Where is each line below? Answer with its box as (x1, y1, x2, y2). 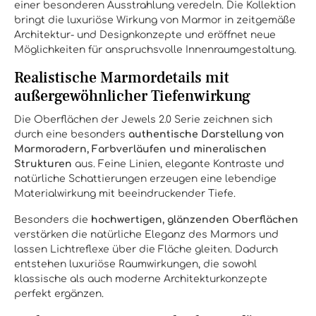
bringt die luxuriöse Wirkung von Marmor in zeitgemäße (14, 15, 296, 25)
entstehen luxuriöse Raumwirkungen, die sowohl (14, 259, 257, 269)
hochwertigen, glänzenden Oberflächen (91, 214, 298, 225)
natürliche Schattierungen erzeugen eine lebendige (14, 174, 276, 184)
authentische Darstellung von (128, 129, 284, 140)
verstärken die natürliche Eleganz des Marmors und (14, 229, 279, 240)
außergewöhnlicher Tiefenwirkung (14, 86, 250, 106)
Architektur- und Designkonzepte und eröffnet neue (14, 30, 276, 40)
